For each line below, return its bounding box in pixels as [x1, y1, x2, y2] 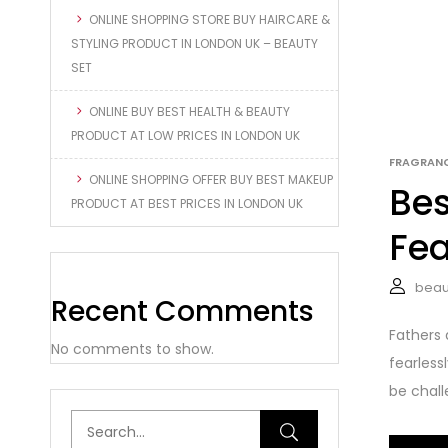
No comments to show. [51, 338, 214, 359]
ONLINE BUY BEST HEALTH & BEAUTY [89, 102, 290, 120]
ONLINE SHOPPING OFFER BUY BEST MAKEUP [89, 170, 333, 188]
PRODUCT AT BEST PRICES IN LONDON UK [71, 194, 303, 212]
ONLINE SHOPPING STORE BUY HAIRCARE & [89, 10, 330, 28]
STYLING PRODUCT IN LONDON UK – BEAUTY [71, 34, 318, 52]
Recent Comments [51, 291, 314, 331]
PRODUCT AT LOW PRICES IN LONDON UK [71, 126, 303, 144]
